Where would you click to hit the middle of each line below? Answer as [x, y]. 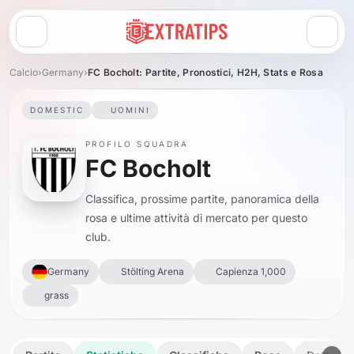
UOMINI [130, 110]
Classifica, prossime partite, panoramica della [202, 199]
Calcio [24, 72]
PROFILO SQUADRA [137, 144]
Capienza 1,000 [251, 271]
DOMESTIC [57, 110]
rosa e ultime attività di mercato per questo [196, 218]
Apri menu [57, 38]
